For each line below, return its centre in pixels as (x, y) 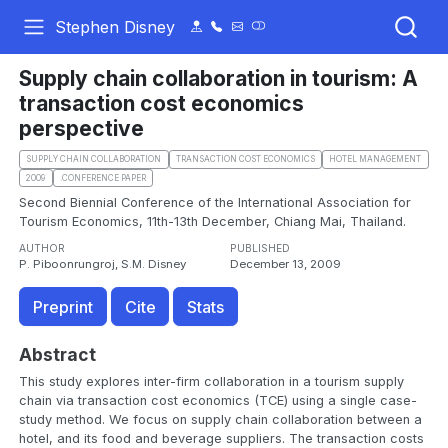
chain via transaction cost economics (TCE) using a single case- (218, 400)
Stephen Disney (114, 26)
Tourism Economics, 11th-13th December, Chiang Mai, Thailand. (213, 222)
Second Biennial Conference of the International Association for (215, 203)
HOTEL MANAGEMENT (375, 159)
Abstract (58, 355)
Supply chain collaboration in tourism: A (219, 78)
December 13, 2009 (286, 264)
